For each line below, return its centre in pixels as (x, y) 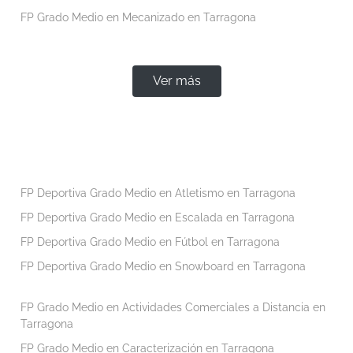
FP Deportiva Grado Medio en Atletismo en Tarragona (158, 193)
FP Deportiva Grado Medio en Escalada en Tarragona (157, 217)
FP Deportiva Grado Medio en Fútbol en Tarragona (150, 242)
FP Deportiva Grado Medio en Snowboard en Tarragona (163, 266)
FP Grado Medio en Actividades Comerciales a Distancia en (173, 307)
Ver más (176, 80)
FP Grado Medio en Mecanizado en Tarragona (138, 17)
